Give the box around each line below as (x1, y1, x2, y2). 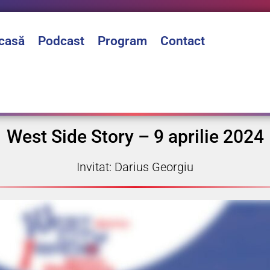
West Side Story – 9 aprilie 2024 (6, 126, 264, 148)
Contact (160, 34, 205, 48)
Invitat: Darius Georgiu (77, 160, 193, 175)
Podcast (38, 34, 84, 48)
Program (98, 34, 147, 48)
